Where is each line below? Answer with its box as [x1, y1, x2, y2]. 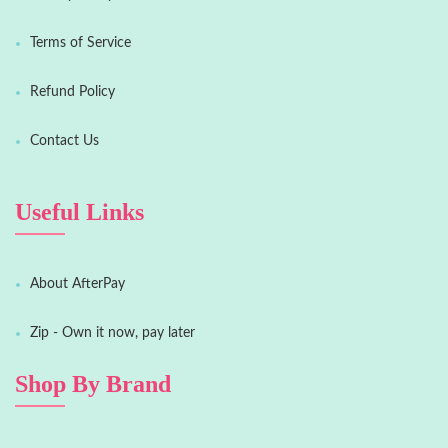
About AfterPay [30, 277, 125, 292]
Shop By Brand [15, 371, 171, 398]
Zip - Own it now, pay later [30, 326, 195, 341]
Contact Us [30, 134, 99, 149]
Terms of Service [30, 36, 131, 51]
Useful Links [15, 199, 144, 226]
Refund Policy [30, 85, 115, 100]
